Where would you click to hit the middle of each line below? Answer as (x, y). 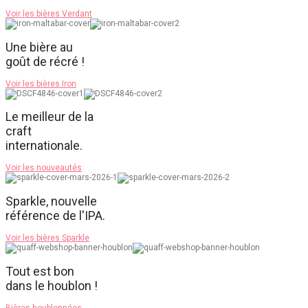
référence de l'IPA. (55, 216)
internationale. (44, 146)
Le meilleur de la (49, 117)
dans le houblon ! (52, 286)
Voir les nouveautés (44, 168)
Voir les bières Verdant (49, 13)
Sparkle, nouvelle (51, 201)
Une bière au (39, 47)
